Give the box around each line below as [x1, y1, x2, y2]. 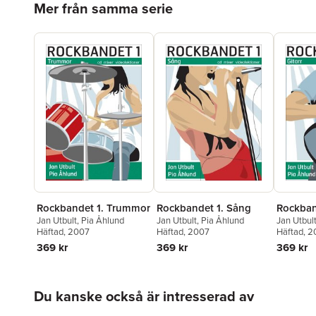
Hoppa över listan [33, 278, 119, 293]
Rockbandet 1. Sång [157, 200, 251, 216]
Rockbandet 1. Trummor [37, 200, 150, 215]
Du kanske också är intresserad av [34, 286, 254, 308]
